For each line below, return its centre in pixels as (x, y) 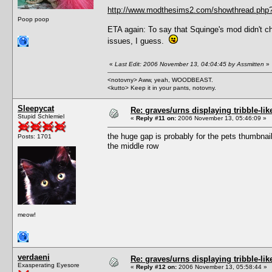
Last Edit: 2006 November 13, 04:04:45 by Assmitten (189, 64)
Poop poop (33, 19)
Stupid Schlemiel (41, 116)
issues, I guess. (138, 41)
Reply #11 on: (156, 118)
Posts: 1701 (35, 136)
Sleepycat (36, 108)
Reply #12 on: (156, 267)
